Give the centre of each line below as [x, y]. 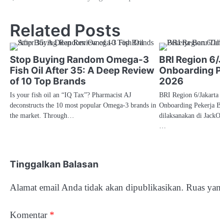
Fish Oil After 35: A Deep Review [82, 70]
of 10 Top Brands [48, 81]
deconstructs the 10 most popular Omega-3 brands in [83, 105]
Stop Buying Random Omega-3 [80, 59]
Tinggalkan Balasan [54, 164]
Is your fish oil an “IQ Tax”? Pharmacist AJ [70, 95]
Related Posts [65, 30]
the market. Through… [42, 115]
